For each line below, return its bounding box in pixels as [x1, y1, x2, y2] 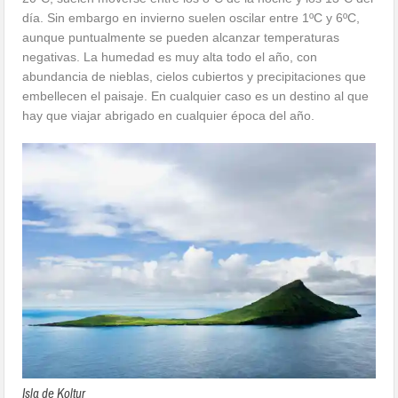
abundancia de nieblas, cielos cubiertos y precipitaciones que [22, 69, 367, 84]
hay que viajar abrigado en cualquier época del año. [22, 108, 315, 123]
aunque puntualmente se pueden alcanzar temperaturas [22, 30, 340, 45]
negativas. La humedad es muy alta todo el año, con [22, 50, 318, 65]
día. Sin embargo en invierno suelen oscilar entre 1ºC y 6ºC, [22, 11, 361, 26]
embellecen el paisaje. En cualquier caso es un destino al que [22, 89, 370, 104]
